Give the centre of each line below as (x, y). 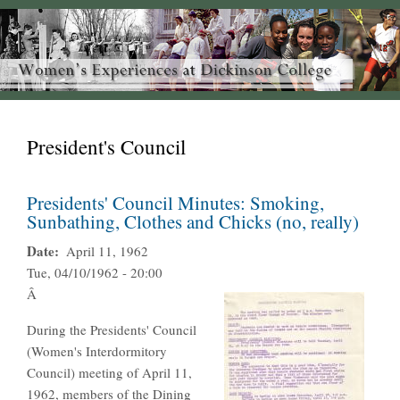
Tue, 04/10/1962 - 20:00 (95, 273)
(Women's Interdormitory (97, 351)
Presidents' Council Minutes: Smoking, (175, 203)
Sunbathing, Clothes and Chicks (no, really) (193, 222)
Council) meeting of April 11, (109, 373)
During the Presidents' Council (112, 330)
